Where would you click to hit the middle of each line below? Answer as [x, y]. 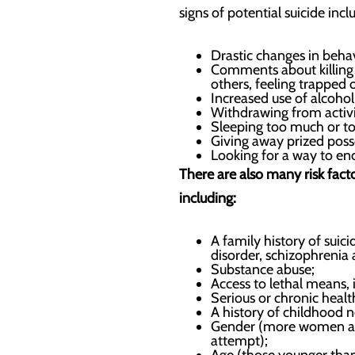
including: [208, 198]
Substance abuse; [263, 269]
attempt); [239, 341]
